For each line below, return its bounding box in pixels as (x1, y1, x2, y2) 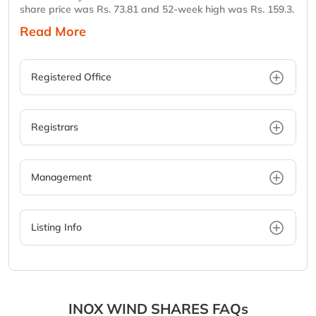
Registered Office (31, 71, 111, 84)
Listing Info (31, 221, 82, 234)
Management (31, 171, 92, 184)
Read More (20, 23, 86, 40)
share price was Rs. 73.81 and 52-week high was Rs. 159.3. (20, 3, 294, 16)
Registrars (31, 121, 78, 134)
